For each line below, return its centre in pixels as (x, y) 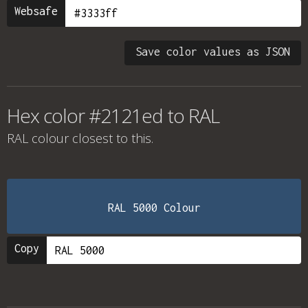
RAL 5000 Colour (154, 208)
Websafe (36, 11)
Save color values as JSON (213, 52)
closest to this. (111, 138)
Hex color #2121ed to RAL (113, 115)
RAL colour (38, 138)
